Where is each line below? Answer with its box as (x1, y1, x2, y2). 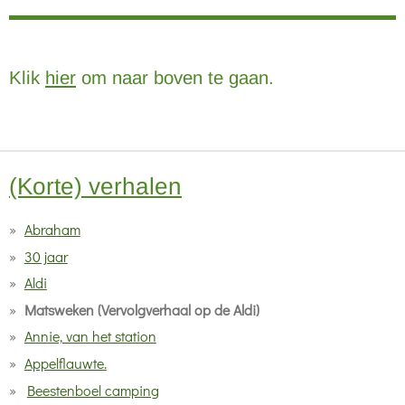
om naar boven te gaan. (76, 68, 274, 88)
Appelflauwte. (24, 353, 107, 372)
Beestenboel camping (26, 380, 159, 400)
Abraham (24, 220, 80, 239)
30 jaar (24, 246, 68, 266)
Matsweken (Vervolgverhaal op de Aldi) (24, 299, 259, 319)
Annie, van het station (24, 326, 156, 346)
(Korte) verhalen (9, 173, 182, 200)
